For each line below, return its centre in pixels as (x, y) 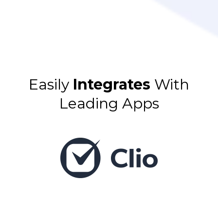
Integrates (112, 84)
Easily (49, 84)
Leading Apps (109, 103)
